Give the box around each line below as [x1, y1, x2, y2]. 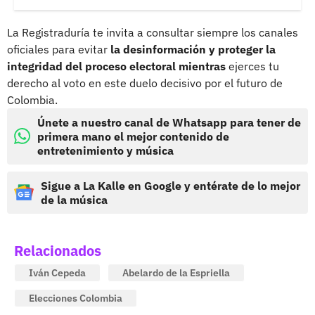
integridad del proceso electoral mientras [7, 58, 226, 73]
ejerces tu [226, 58, 279, 73]
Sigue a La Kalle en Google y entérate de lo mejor [41, 178, 300, 193]
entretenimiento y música [37, 143, 174, 157]
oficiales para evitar [7, 41, 110, 56]
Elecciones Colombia [29, 291, 122, 304]
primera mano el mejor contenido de [37, 129, 229, 143]
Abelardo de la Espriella [122, 266, 230, 279]
